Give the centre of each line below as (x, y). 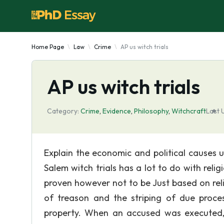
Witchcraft (189, 111)
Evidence (117, 111)
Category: (63, 111)
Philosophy (151, 111)
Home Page (48, 47)
